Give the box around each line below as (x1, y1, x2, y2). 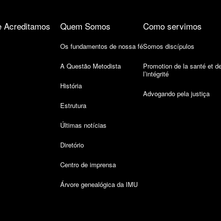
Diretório (60, 140, 84, 150)
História (60, 81, 82, 91)
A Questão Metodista (60, 61, 121, 71)
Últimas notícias (60, 120, 107, 130)
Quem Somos (60, 20, 110, 33)
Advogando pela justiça (143, 89, 210, 99)
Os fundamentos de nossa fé (60, 41, 143, 51)
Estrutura (60, 101, 86, 110)
